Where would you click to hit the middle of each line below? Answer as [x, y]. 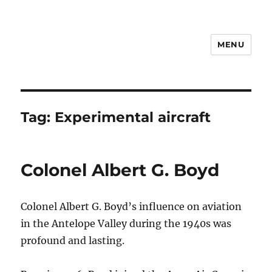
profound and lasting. [73, 240]
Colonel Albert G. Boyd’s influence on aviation [131, 206]
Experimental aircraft [133, 117]
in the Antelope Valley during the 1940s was [126, 223]
